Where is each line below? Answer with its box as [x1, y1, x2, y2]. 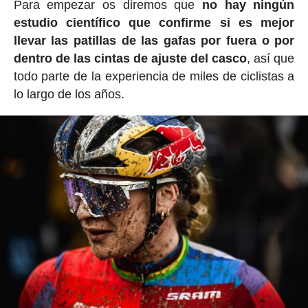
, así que [247, 51, 295, 65]
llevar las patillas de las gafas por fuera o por [13, 33, 295, 47]
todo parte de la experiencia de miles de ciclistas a [13, 69, 295, 83]
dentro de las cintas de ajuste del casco [13, 51, 247, 65]
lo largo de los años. [13, 87, 124, 101]
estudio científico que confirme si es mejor [13, 15, 295, 30]
